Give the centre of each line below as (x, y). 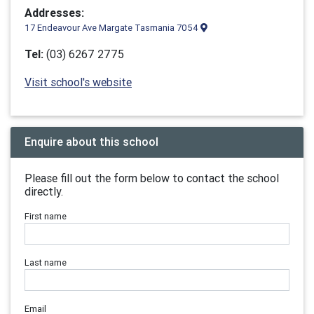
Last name (46, 262)
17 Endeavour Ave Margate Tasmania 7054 (112, 28)
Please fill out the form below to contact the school (152, 178)
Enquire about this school (91, 142)
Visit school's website (78, 82)
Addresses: (54, 13)
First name (46, 216)
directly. (44, 191)
